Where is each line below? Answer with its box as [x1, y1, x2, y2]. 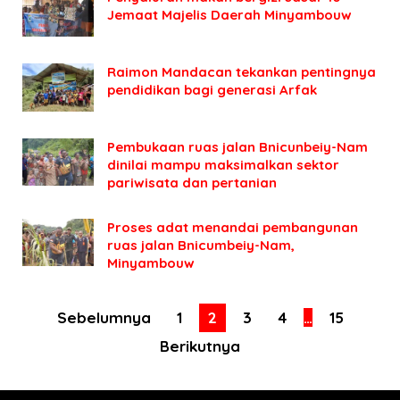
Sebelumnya [56, 307, 151, 327]
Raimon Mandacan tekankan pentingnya [107, 62, 376, 80]
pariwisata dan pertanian [107, 173, 277, 191]
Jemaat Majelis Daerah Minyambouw [107, 5, 352, 23]
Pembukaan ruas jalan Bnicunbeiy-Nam [107, 137, 368, 155]
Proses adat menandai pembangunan [107, 218, 358, 236]
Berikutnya [160, 336, 240, 355]
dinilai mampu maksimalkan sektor [107, 155, 339, 173]
